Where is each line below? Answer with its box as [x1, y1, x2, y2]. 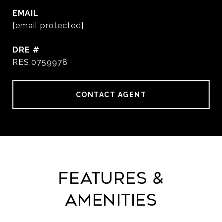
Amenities [65, 191, 157, 210]
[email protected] [12, 21, 84, 30]
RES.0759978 [12, 57, 68, 67]
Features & [58, 169, 164, 188]
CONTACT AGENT [75, 91, 147, 99]
